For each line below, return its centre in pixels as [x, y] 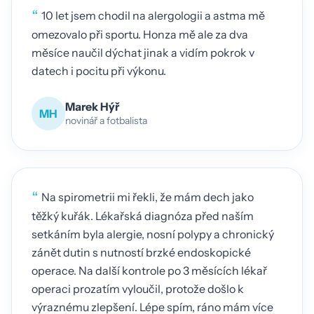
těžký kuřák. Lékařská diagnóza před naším [143, 216]
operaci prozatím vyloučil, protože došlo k [138, 288]
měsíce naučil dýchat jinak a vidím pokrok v [143, 53]
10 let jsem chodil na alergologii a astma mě [153, 16]
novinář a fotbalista [106, 121]
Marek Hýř [92, 107]
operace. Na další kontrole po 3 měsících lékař [149, 270]
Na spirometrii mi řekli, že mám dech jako [148, 197]
